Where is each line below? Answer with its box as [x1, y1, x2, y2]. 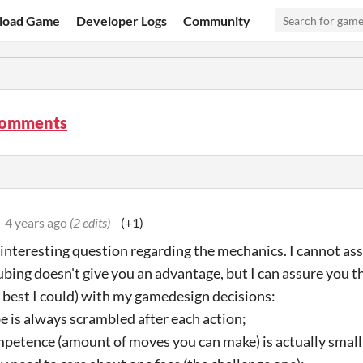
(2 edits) [70, 215, 110, 230]
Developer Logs [76, 12, 168, 28]
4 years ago [5, 215, 67, 230]
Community [183, 12, 251, 28]
